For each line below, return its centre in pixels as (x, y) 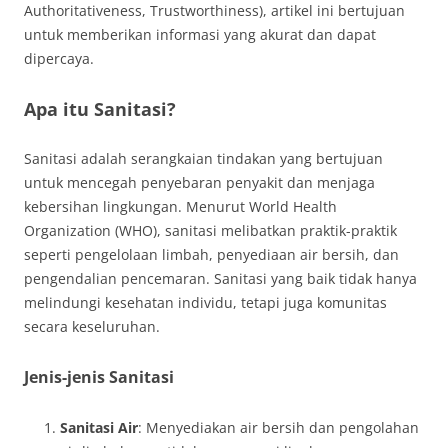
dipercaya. (59, 58)
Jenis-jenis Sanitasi (99, 377)
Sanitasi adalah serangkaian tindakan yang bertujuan (203, 158)
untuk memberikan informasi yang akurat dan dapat (200, 34)
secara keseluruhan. (92, 326)
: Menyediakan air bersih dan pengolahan (278, 427)
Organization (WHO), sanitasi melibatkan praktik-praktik (210, 230)
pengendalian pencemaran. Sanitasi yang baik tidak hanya (220, 278)
